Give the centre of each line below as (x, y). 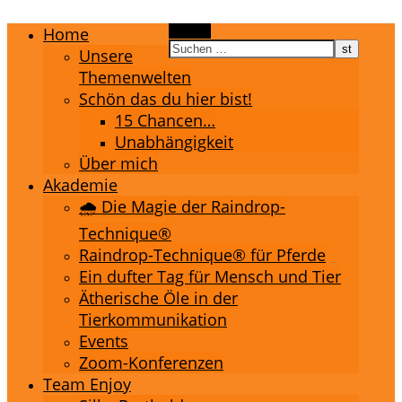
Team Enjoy (87, 384)
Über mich (118, 163)
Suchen (190, 31)
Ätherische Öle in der (158, 298)
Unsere (106, 56)
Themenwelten (135, 77)
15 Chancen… (165, 120)
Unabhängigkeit (174, 142)
